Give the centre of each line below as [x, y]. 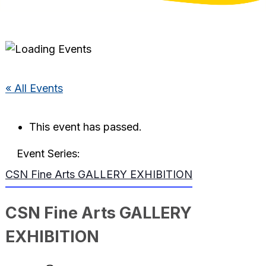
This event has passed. [85, 127]
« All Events [34, 88]
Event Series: [48, 154]
